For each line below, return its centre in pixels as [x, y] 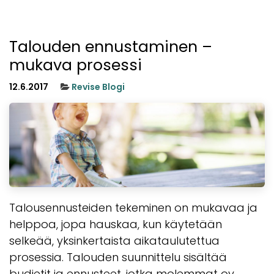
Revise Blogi [98, 87]
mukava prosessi [76, 65]
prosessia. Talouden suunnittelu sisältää [118, 257]
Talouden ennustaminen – [111, 46]
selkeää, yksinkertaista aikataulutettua [114, 240]
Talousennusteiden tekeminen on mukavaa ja [133, 207]
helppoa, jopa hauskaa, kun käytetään [116, 224]
